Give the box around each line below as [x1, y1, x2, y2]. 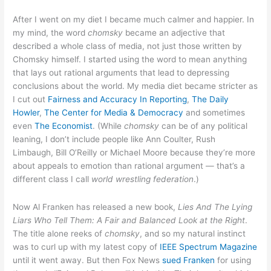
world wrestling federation [91, 174, 194, 184]
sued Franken [162, 255, 215, 265]
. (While [93, 121, 125, 131]
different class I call [13, 174, 92, 184]
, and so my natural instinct [140, 228, 246, 238]
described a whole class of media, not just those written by [13, 41, 243, 51]
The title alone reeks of [13, 228, 105, 238]
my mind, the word [13, 28, 88, 38]
